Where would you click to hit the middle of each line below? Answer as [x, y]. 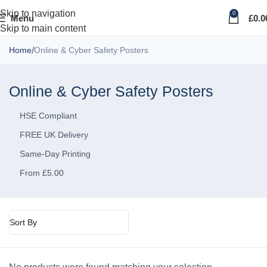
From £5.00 [42, 173]
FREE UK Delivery [54, 134]
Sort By [23, 222]
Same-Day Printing [55, 153]
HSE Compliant [48, 115]
